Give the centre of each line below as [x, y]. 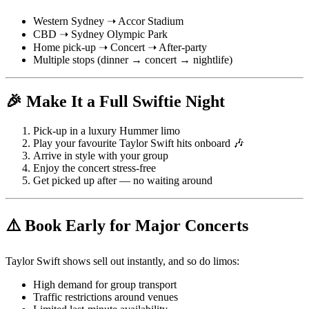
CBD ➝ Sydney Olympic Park [100, 34]
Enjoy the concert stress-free [94, 168]
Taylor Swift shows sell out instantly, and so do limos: [122, 261]
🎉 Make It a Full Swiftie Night [115, 101]
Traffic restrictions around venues [106, 297]
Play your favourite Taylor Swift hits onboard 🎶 [139, 143]
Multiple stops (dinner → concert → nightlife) [133, 60]
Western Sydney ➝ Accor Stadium [108, 21]
